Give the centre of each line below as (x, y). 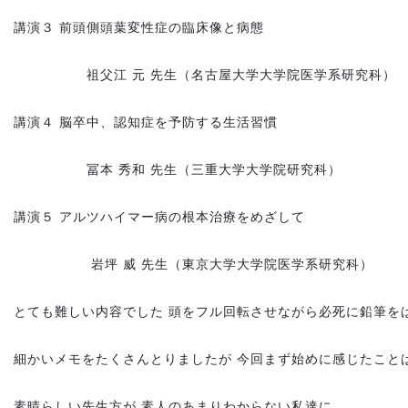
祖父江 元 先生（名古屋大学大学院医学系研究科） (205, 75)
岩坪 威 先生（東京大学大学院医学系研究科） (194, 265)
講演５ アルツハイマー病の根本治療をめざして (159, 217)
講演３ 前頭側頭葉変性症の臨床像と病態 (139, 28)
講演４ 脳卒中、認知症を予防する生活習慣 (146, 122)
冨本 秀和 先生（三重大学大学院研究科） (178, 170)
